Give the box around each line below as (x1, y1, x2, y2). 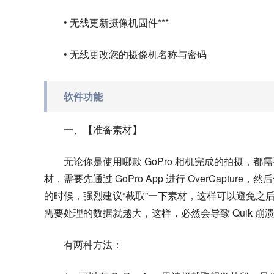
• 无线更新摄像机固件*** (64, 15, 169, 29)
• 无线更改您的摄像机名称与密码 (64, 47, 207, 61)
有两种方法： (64, 237, 122, 251)
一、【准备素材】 (64, 122, 142, 136)
